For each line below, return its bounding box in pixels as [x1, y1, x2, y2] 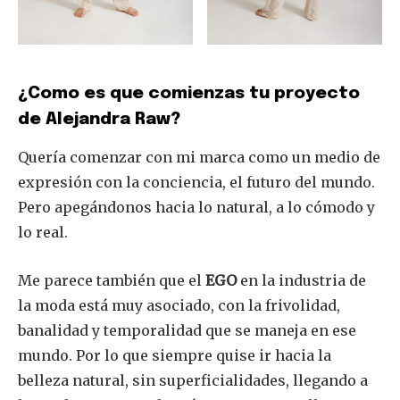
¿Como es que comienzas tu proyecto [18, 84, 360, 102]
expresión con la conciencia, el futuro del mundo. [18, 172, 375, 191]
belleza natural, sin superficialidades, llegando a [18, 371, 368, 389]
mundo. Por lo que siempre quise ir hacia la [18, 346, 331, 364]
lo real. [18, 222, 68, 241]
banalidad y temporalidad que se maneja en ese [18, 321, 356, 339]
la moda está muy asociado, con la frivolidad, [18, 296, 340, 314]
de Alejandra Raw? [18, 110, 180, 128]
